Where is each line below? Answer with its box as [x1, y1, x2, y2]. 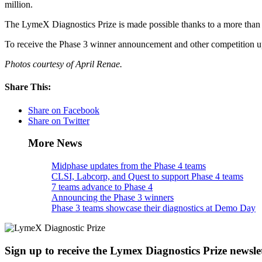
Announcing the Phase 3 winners [51, 192, 174, 203]
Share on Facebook [28, 105, 99, 115]
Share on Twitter [28, 115, 89, 126]
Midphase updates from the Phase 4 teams [51, 161, 206, 171]
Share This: [5, 82, 51, 92]
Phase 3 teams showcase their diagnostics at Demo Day [51, 203, 256, 213]
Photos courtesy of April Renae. [5, 59, 122, 70]
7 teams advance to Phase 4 [51, 182, 153, 192]
